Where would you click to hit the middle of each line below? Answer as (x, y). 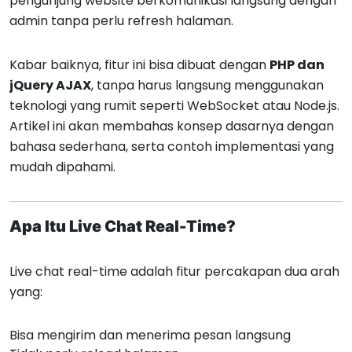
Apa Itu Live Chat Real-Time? (123, 226)
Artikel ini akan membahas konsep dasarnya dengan (172, 126)
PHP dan (297, 65)
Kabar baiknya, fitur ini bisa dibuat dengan (139, 65)
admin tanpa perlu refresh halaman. (121, 21)
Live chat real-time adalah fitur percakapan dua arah (174, 271)
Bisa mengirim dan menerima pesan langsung (150, 335)
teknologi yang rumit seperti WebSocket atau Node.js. (174, 106)
